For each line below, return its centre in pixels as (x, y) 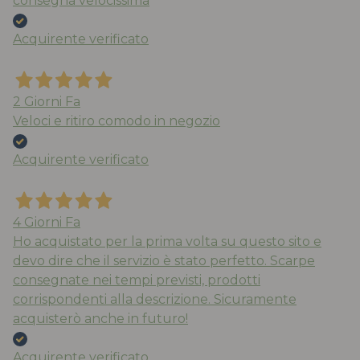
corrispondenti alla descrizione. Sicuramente (155, 300)
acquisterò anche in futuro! (100, 319)
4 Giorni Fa (47, 223)
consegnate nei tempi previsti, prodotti (137, 280)
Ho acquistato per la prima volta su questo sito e (167, 242)
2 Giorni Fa (47, 102)
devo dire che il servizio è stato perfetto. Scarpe (164, 261)
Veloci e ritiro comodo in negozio (117, 121)
